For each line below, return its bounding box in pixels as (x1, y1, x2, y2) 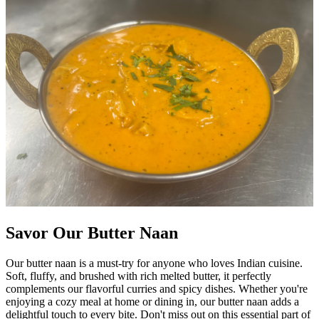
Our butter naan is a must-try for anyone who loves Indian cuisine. (6, 256, 303, 269)
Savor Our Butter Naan (6, 224, 178, 243)
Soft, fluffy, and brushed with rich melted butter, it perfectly (6, 269, 271, 282)
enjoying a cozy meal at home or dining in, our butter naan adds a (6, 295, 299, 308)
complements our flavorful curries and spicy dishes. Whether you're (6, 282, 308, 295)
